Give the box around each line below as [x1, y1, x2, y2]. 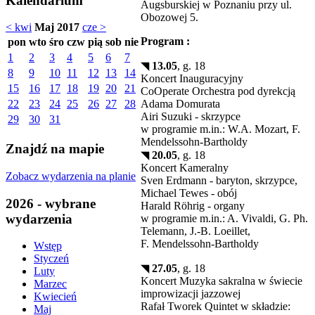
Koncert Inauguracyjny [141, 72, 243, 84]
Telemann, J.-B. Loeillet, [141, 224, 250, 237]
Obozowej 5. [141, 11, 198, 23]
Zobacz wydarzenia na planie [6, 169, 136, 182]
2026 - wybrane [6, 195, 96, 211]
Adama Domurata [141, 97, 220, 110]
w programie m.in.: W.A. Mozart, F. [141, 122, 300, 135]
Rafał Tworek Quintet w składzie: [141, 300, 290, 312]
